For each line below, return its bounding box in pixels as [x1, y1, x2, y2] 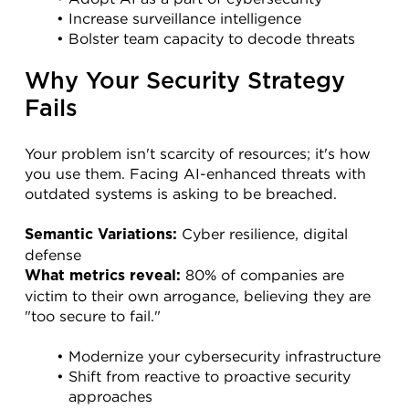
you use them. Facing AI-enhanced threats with [25, 164, 366, 182]
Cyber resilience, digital [177, 225, 348, 242]
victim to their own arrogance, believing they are [25, 287, 371, 304]
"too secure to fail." [25, 307, 161, 324]
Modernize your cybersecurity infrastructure [68, 347, 381, 364]
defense [25, 246, 81, 263]
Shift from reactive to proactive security [68, 367, 351, 384]
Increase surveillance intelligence [68, 9, 301, 26]
